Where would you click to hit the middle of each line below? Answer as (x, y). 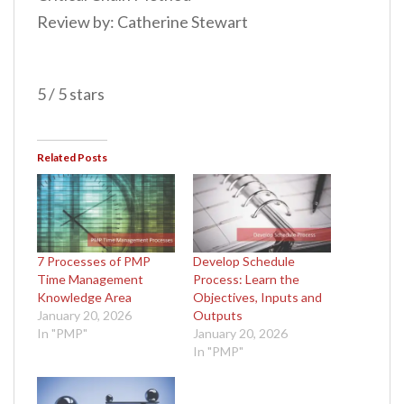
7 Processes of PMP (94, 262)
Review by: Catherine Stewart (142, 21)
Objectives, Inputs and (257, 298)
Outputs (218, 316)
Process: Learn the (246, 280)
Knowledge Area (84, 298)
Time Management (90, 280)
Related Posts (72, 157)
